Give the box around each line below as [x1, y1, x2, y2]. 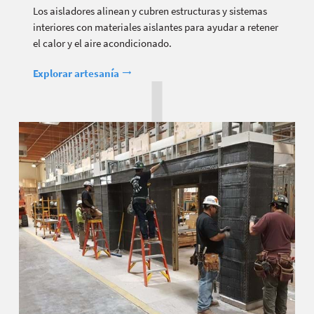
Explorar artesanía [33, 65, 121, 81]
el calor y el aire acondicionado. [33, 35, 172, 50]
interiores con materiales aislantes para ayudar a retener [33, 19, 278, 34]
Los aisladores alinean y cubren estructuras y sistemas [33, 3, 267, 18]
